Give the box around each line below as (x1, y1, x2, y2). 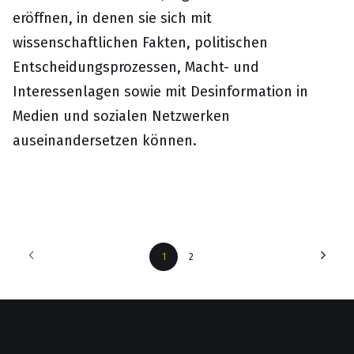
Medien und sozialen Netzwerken (13, 107, 230, 125)
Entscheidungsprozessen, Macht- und (13, 58, 259, 76)
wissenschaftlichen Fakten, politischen (13, 34, 268, 51)
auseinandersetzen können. (13, 132, 197, 149)
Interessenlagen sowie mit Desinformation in (13, 83, 308, 100)
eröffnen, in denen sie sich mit (13, 9, 212, 27)
